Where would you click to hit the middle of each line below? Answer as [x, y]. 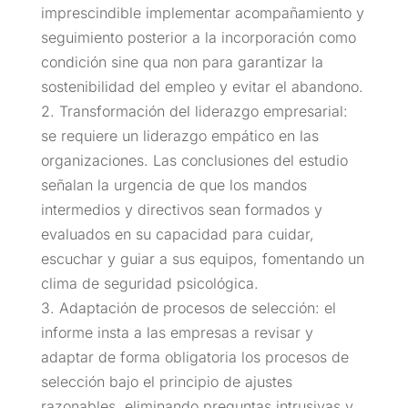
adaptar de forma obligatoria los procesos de [194, 357]
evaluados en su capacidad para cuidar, [177, 234]
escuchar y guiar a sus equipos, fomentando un [202, 258]
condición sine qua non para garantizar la [182, 61]
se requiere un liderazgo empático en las [179, 135]
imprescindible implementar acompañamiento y [202, 12]
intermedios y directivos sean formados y [181, 209]
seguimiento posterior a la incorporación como [198, 37]
